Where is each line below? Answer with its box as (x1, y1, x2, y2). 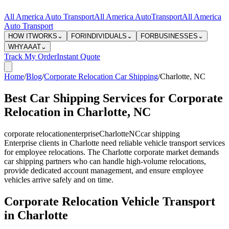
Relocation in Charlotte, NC (4, 105, 151, 119)
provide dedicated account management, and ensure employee (4, 166, 203, 175)
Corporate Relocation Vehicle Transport (4, 194, 215, 208)
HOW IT (8, 32, 32, 40)
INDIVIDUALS (85, 32, 127, 40)
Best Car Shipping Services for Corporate (4, 91, 223, 105)
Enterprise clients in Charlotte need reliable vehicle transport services (4, 138, 225, 147)
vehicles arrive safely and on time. (4, 175, 113, 184)
